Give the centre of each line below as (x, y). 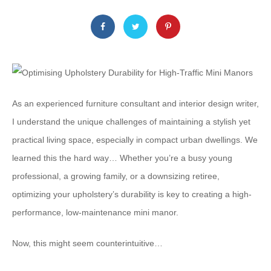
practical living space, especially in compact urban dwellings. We (135, 140)
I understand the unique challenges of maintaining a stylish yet (131, 122)
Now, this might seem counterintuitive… (87, 243)
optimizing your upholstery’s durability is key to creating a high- (132, 194)
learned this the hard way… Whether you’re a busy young (122, 158)
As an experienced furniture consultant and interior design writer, (135, 104)
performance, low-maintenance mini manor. (95, 213)
